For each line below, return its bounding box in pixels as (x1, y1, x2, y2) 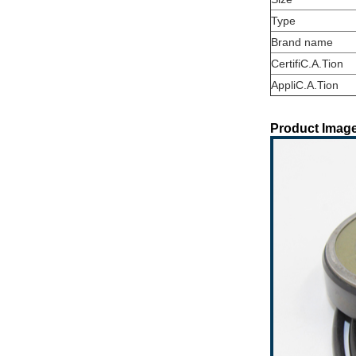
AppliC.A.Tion (271, 79, 339, 91)
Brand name (271, 36, 333, 48)
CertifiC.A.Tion (271, 57, 343, 70)
